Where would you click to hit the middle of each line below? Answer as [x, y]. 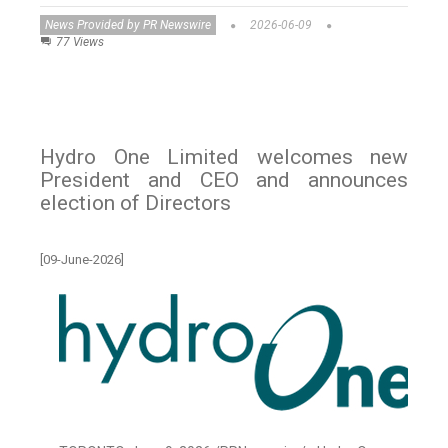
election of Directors [135, 203]
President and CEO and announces [224, 180]
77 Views [80, 42]
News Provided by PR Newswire [128, 25]
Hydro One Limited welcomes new [224, 157]
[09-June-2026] [82, 260]
